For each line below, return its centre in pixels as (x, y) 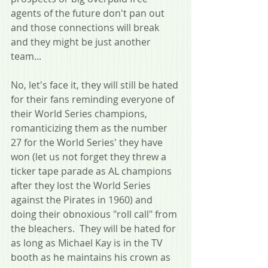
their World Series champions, (80, 113)
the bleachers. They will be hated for (95, 228)
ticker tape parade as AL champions (92, 171)
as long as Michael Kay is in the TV (88, 243)
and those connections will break (86, 27)
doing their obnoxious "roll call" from (95, 214)
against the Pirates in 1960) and (83, 200)
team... (28, 56)
